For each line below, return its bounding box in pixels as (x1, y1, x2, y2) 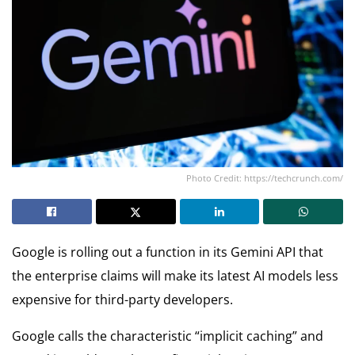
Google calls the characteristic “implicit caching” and (12, 326, 323, 345)
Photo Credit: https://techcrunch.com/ (186, 171, 343, 184)
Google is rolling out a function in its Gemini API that (12, 242, 323, 261)
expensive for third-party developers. (12, 290, 233, 308)
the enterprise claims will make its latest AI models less (12, 266, 338, 284)
